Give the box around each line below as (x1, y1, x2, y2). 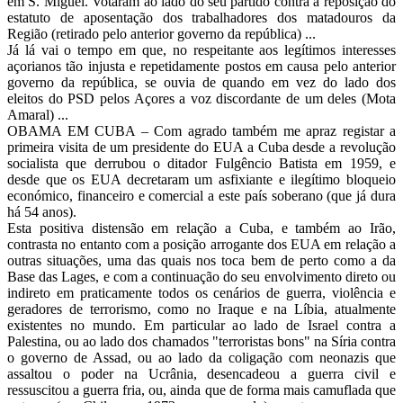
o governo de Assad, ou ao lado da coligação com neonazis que (7, 349, 396, 365)
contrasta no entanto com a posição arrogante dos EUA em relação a (7, 236, 396, 252)
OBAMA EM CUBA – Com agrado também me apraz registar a (7, 122, 396, 139)
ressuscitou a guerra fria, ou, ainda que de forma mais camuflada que (7, 381, 396, 398)
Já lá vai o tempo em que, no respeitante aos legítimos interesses (7, 41, 396, 58)
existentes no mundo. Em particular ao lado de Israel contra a (7, 317, 396, 333)
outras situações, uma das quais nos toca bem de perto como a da (7, 252, 396, 268)
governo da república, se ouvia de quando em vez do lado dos (7, 74, 396, 90)
